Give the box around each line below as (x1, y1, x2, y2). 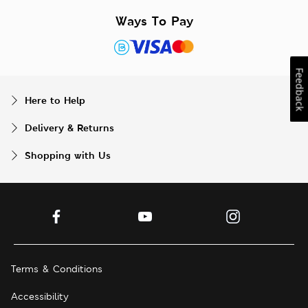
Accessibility (11, 290, 69, 303)
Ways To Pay (115, 12, 193, 30)
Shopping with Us (25, 148, 111, 162)
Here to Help (25, 93, 85, 107)
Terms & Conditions (11, 263, 102, 276)
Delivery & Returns (25, 121, 114, 135)
